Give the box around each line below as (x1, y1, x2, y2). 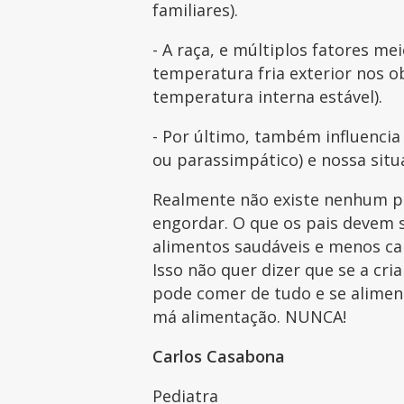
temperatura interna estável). (152, 85, 388, 107)
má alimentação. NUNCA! (152, 305, 352, 327)
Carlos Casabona (152, 344, 286, 367)
